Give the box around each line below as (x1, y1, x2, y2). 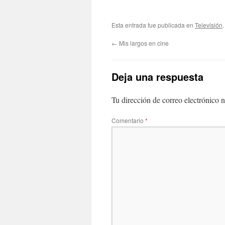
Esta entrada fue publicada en (111, 21, 195, 29)
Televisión (195, 21, 222, 29)
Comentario (111, 116, 145, 125)
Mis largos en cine (118, 39, 169, 47)
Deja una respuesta (111, 69, 203, 84)
